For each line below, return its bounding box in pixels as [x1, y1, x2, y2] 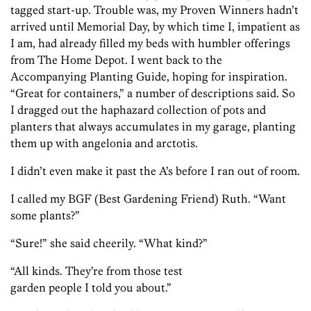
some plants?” [10, 208, 80, 223]
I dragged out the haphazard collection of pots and [10, 103, 266, 117]
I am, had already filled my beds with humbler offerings [10, 36, 290, 51]
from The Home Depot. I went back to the [10, 53, 222, 67]
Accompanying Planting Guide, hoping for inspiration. [10, 69, 287, 84]
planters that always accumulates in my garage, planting [10, 119, 296, 134]
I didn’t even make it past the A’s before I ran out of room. [10, 164, 300, 178]
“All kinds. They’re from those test [10, 264, 183, 278]
